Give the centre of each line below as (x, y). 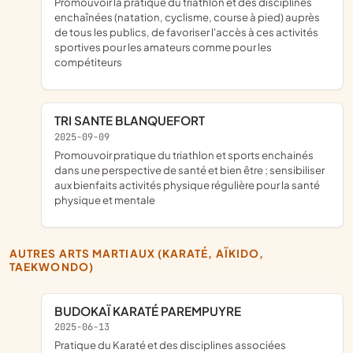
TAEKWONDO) (52, 267)
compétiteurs (88, 62)
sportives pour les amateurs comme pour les (163, 47)
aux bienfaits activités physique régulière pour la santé (187, 185)
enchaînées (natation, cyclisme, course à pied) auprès (187, 17)
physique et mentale (105, 200)
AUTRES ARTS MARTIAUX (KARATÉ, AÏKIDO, (14, 254)
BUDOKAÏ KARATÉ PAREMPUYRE (152, 310)
